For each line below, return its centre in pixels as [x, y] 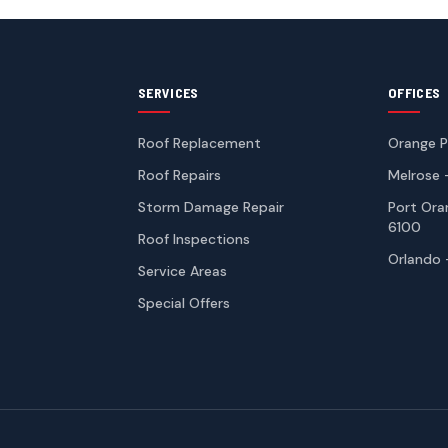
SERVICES [168, 92]
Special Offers [184, 302]
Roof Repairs [179, 174]
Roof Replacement [199, 142]
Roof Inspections [194, 238]
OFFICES [414, 92]
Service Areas [182, 270]
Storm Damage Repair [211, 206]
